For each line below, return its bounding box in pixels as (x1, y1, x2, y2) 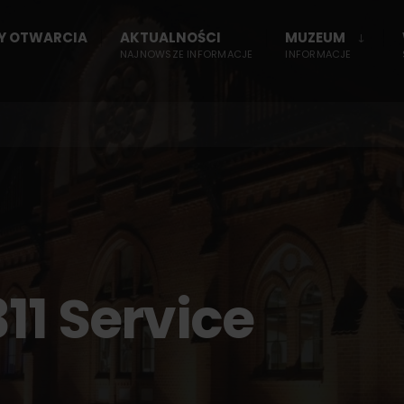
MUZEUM (285, 28, 346, 47)
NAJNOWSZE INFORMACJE (120, 47, 253, 61)
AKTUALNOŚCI (120, 28, 221, 47)
